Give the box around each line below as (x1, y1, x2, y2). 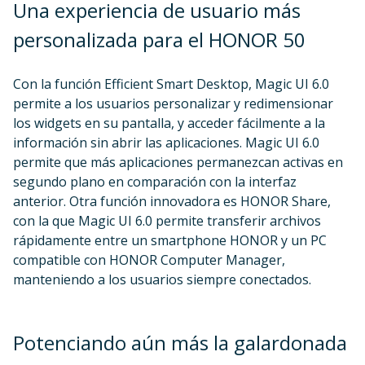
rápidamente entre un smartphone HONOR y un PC (13, 231, 327, 249)
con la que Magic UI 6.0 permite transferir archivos (13, 212, 321, 230)
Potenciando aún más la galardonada (13, 329, 347, 356)
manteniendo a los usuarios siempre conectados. (13, 270, 311, 288)
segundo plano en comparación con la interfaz (13, 173, 297, 191)
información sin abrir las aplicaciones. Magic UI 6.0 (13, 134, 319, 152)
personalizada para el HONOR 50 (13, 26, 306, 53)
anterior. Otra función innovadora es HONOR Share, (13, 192, 331, 210)
